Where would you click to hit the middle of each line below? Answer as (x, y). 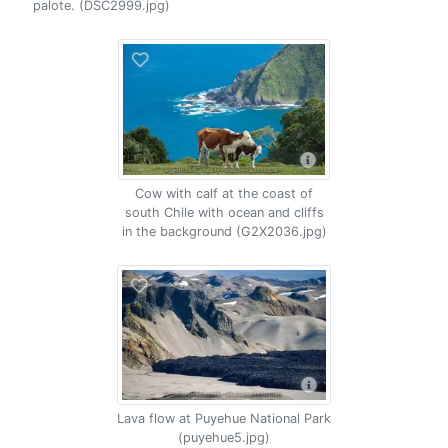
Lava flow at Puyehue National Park (224, 418)
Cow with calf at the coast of (224, 193)
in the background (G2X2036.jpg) (224, 231)
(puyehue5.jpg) (224, 437)
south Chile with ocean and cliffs (224, 212)
